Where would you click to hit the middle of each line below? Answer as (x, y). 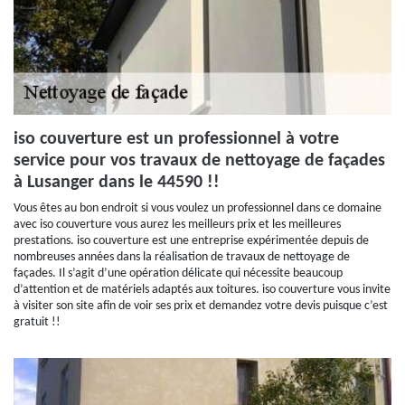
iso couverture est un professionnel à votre (176, 139)
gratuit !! (37, 322)
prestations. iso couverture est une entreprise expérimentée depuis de (191, 241)
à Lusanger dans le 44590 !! (117, 183)
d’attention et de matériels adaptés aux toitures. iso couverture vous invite (202, 290)
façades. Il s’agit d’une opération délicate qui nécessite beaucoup (178, 273)
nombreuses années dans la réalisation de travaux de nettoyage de (182, 257)
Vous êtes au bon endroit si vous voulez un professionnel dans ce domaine (198, 208)
